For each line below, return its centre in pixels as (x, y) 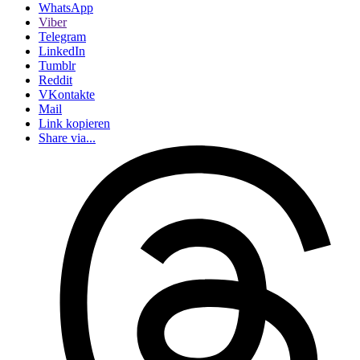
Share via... (67, 138)
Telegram (62, 37)
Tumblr (57, 65)
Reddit (55, 80)
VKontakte (67, 94)
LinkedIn (62, 51)
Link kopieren (74, 123)
